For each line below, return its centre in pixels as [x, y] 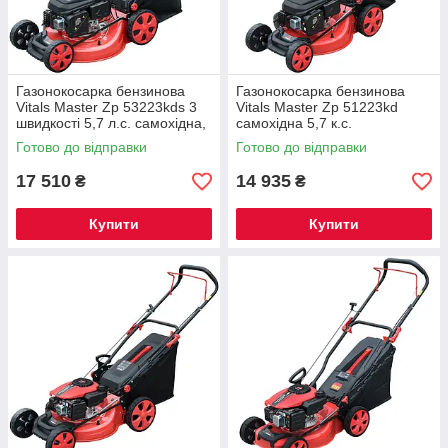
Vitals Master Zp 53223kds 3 [106, 107]
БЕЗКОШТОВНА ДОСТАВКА [327, 139]
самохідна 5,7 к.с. [294, 123]
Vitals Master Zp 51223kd [317, 107]
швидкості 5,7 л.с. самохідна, [111, 123]
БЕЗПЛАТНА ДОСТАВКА [95, 139]
